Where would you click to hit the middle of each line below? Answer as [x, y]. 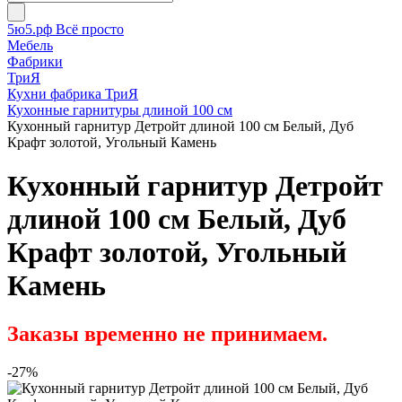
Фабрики [35, 61]
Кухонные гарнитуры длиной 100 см [120, 110]
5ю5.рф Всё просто [66, 29]
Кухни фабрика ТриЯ [73, 94]
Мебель [30, 45]
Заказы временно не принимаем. [170, 333]
